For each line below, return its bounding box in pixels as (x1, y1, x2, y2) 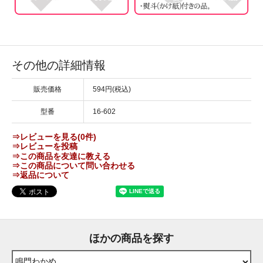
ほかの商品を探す (89, 232, 174, 244)
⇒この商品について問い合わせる (12, 161, 135, 171)
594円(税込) (93, 85, 131, 94)
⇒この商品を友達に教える (12, 151, 110, 161)
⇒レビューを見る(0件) (12, 132, 96, 142)
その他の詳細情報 (12, 59, 106, 72)
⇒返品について (12, 170, 69, 180)
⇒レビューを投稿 (12, 141, 77, 151)
